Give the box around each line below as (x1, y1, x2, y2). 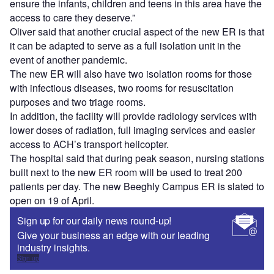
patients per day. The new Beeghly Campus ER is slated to (10, 179, 264, 194)
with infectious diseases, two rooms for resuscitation (10, 81, 234, 95)
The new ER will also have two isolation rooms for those (10, 67, 252, 81)
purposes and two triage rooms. (10, 95, 146, 109)
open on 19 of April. (10, 193, 94, 208)
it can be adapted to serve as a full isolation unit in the (10, 39, 241, 53)
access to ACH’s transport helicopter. (10, 137, 169, 152)
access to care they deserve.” (10, 10, 135, 25)
